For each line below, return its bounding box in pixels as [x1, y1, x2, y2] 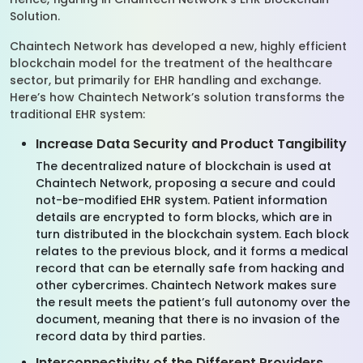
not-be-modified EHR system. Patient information [36, 192, 327, 208]
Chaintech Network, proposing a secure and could [36, 175, 335, 191]
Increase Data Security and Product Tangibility [36, 135, 347, 153]
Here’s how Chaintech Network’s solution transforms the [10, 89, 344, 105]
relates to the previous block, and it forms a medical [36, 243, 348, 259]
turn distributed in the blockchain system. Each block [36, 226, 349, 242]
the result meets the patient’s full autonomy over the [36, 294, 350, 310]
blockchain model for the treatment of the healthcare [10, 55, 332, 71]
